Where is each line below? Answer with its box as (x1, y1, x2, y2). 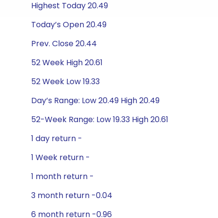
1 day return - (31, 133, 82, 144)
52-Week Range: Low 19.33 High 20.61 (31, 114, 168, 125)
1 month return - (31, 171, 94, 182)
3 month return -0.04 (31, 190, 112, 201)
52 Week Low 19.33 (31, 76, 100, 87)
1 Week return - (31, 152, 90, 163)
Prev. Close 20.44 (31, 38, 97, 49)
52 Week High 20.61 (31, 57, 103, 68)
